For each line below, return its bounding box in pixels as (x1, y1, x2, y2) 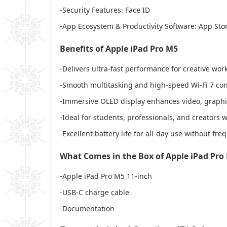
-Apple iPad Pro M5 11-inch (60, 171, 152, 181)
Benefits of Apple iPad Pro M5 (60, 43, 178, 54)
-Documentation (60, 203, 115, 213)
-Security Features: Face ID (60, 5, 150, 15)
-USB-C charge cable (60, 187, 129, 197)
